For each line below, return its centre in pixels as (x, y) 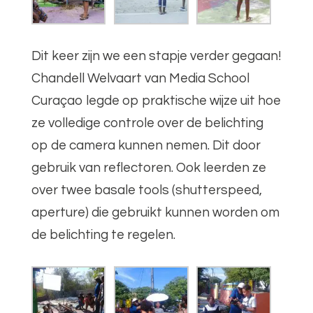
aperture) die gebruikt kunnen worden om (155, 212)
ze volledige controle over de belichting (147, 123)
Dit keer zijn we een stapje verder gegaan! (156, 56)
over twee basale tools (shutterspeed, (146, 190)
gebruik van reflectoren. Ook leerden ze (148, 167)
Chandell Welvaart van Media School (140, 78)
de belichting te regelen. (103, 234)
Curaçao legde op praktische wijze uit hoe (156, 100)
